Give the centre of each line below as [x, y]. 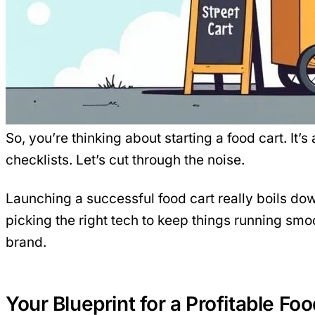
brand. [26, 242]
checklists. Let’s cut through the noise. [125, 160]
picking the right [58, 220]
